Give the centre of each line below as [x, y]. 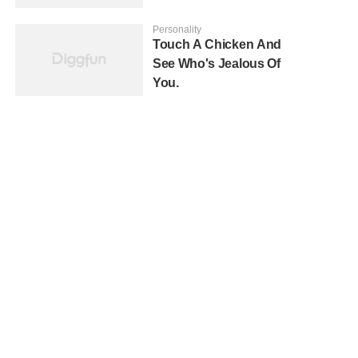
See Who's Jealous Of [217, 64]
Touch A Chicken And [217, 45]
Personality [177, 30]
